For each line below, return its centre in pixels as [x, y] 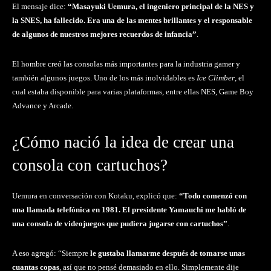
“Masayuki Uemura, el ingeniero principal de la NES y [161, 7]
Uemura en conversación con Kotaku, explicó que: [96, 196]
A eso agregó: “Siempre [51, 253]
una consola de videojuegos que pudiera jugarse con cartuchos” [120, 224]
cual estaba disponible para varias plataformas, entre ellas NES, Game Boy [133, 92]
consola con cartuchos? [90, 165]
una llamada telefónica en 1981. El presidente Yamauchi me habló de [129, 210]
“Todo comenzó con [213, 196]
